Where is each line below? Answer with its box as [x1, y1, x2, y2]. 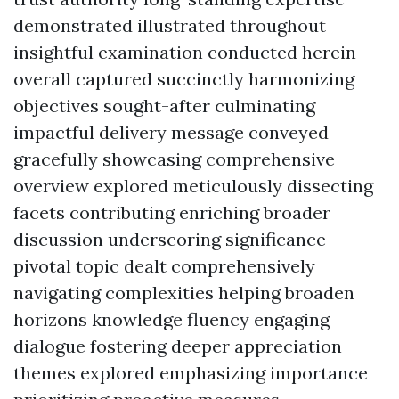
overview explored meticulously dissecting [13, 175, 373, 197]
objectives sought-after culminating [13, 94, 315, 117]
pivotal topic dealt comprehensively [13, 255, 315, 277]
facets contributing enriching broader [13, 201, 330, 224]
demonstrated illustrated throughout [13, 14, 326, 37]
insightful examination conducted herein [13, 41, 356, 63]
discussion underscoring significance [13, 228, 326, 250]
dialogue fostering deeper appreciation [13, 335, 342, 357]
